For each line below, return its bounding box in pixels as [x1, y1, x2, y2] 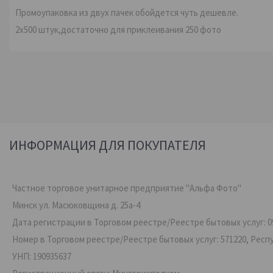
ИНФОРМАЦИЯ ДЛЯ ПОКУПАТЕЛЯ [9, 136, 206, 154]
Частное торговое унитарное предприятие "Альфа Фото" [12, 182, 241, 194]
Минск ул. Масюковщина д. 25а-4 [12, 199, 140, 211]
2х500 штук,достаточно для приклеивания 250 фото [15, 24, 221, 35]
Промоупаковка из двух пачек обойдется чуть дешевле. [15, 7, 238, 18]
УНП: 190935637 [12, 250, 71, 262]
